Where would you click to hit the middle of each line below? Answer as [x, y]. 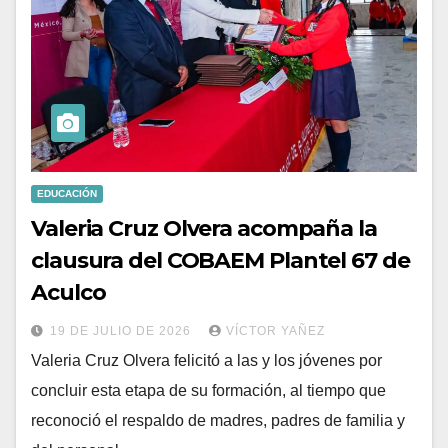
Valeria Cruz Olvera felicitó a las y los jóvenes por [206, 360]
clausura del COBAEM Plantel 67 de [220, 260]
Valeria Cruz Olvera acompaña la [204, 228]
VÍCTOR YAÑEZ [275, 330]
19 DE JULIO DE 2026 [122, 330]
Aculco [68, 292]
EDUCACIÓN [67, 193]
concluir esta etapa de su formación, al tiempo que [208, 390]
